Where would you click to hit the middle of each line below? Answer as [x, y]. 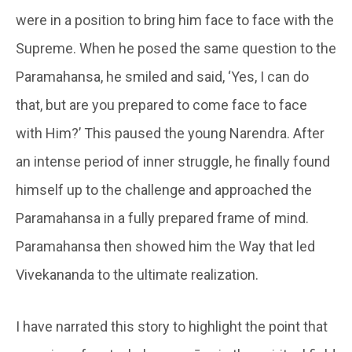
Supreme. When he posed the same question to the [176, 48]
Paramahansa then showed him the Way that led [165, 246]
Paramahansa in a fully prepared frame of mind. [162, 218]
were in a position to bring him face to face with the [175, 20]
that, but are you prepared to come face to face [161, 104]
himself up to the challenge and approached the [164, 189]
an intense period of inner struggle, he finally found [173, 161]
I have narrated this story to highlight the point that [172, 326]
